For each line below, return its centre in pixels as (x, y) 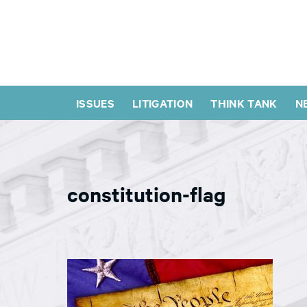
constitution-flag (147, 194)
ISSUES (96, 103)
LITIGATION (163, 103)
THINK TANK (244, 103)
